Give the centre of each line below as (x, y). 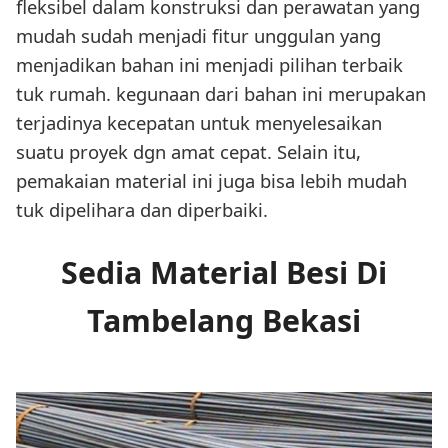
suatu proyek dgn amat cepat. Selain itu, (188, 151)
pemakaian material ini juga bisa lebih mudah (211, 180)
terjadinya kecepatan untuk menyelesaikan (199, 122)
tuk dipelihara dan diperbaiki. (142, 209)
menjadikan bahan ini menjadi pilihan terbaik (209, 64)
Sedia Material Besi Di (224, 272)
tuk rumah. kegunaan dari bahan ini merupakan (221, 93)
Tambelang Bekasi (224, 320)
